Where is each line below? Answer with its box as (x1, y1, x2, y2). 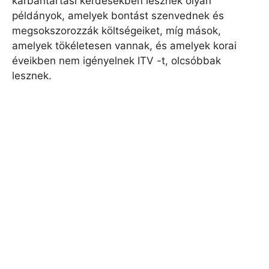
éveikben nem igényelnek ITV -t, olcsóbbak (12, 55, 221, 67)
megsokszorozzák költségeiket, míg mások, (12, 25, 221, 37)
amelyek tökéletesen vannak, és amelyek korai (12, 40, 237, 52)
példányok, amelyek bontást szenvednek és (12, 10, 224, 22)
